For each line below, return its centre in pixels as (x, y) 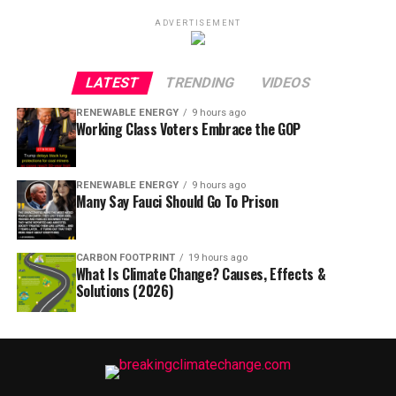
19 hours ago (217, 257)
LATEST (112, 83)
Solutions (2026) (124, 290)
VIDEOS (286, 83)
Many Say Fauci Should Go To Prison (177, 201)
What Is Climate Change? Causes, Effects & (201, 274)
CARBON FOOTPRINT (125, 257)
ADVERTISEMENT (198, 23)
